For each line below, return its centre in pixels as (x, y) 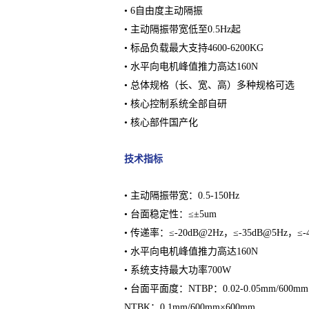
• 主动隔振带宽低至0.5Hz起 (182, 29)
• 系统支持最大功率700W (177, 270)
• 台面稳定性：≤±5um (170, 214)
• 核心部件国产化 (161, 122)
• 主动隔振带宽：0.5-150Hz (181, 195)
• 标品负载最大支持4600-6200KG (193, 48)
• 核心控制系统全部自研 (175, 103)
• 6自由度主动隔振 (163, 10)
